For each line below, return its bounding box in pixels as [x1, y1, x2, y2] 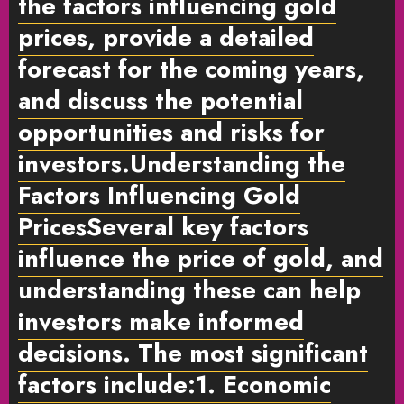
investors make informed [18, 303, 304, 339]
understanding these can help [18, 271, 361, 308]
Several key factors [87, 208, 308, 244]
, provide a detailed [87, 19, 314, 55]
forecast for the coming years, [18, 50, 364, 87]
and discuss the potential [18, 82, 303, 118]
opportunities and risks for [18, 114, 325, 150]
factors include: [18, 366, 196, 402]
